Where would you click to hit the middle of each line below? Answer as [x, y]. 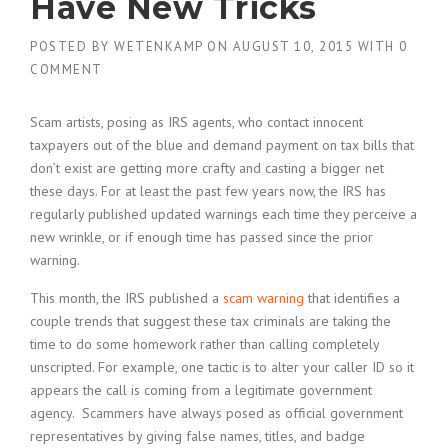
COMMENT [66, 69]
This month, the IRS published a [126, 298]
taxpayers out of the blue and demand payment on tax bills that [222, 145]
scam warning [263, 298]
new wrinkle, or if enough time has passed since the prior [201, 237]
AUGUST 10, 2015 [292, 46]
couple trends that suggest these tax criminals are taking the [210, 321]
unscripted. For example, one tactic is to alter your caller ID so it [222, 367]
